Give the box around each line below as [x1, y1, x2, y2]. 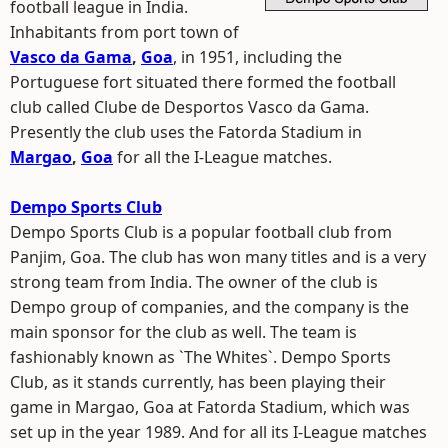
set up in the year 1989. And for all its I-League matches [10, 421, 427, 443]
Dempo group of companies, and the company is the [10, 296, 409, 318]
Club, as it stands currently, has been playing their [10, 371, 386, 393]
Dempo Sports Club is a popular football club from [10, 221, 392, 243]
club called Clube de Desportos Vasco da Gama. [10, 96, 369, 118]
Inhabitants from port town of [10, 21, 239, 43]
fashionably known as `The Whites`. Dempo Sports [10, 346, 391, 368]
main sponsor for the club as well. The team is [10, 321, 357, 343]
